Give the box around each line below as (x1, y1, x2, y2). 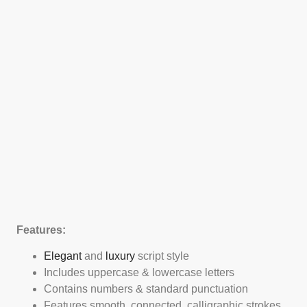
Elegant (44, 250, 82, 262)
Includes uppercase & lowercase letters (44, 267, 234, 279)
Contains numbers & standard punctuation (44, 283, 248, 295)
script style (135, 250, 189, 262)
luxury (106, 250, 135, 262)
